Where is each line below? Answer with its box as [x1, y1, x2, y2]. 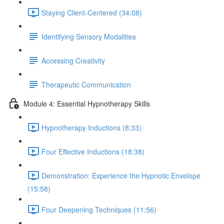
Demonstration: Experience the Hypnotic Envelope [41, 170, 200, 180]
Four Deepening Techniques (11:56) [41, 204, 156, 214]
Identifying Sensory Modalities [41, 31, 136, 41]
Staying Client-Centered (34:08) [41, 7, 142, 17]
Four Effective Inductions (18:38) [41, 146, 144, 156]
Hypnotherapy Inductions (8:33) [41, 122, 141, 132]
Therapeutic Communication [41, 79, 131, 89]
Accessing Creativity [41, 55, 105, 65]
